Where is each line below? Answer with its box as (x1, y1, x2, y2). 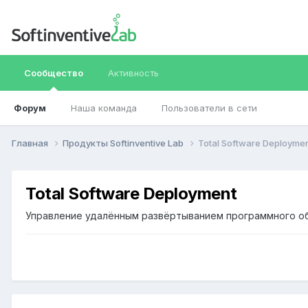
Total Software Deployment (25, 183, 237, 203)
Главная (12, 137, 50, 148)
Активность (108, 67, 159, 78)
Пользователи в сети (162, 102, 257, 113)
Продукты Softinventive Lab (63, 137, 186, 148)
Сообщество (24, 67, 83, 78)
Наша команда (71, 102, 137, 113)
